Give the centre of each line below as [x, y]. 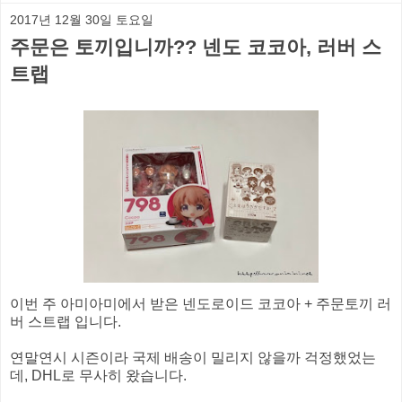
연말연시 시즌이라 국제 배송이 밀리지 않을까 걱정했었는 [193, 357]
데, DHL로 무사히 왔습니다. [98, 375]
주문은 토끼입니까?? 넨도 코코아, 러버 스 [196, 47]
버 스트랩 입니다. [66, 321]
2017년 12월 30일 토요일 [82, 19]
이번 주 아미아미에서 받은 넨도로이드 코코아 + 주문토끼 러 [201, 303]
